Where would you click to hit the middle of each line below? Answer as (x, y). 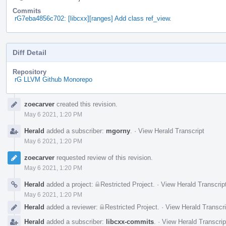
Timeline (20, 105)
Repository (30, 72)
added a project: (70, 184)
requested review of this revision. (104, 157)
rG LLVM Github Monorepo (53, 79)
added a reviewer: (72, 207)
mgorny (118, 131)
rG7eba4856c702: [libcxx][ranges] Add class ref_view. (93, 18)
